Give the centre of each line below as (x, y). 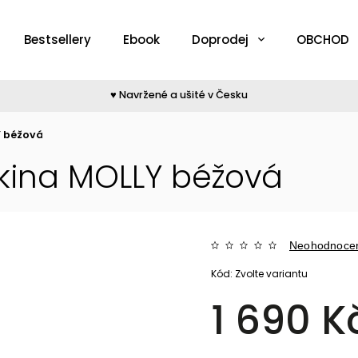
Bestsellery (58, 40)
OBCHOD (323, 40)
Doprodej (220, 40)
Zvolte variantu (272, 274)
